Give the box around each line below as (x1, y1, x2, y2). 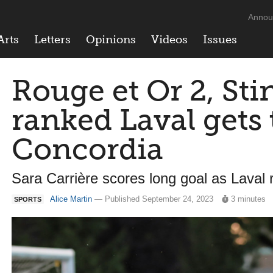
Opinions (86, 33, 136, 46)
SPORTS (14, 196, 41, 203)
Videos (151, 33, 188, 46)
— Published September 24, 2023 (92, 194, 216, 204)
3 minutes (231, 194, 266, 204)
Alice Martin (50, 194, 92, 204)
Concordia (12, 132, 163, 166)
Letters (34, 33, 71, 46)
